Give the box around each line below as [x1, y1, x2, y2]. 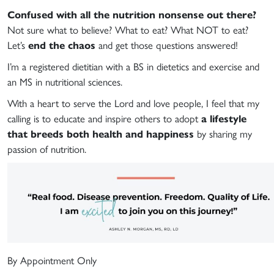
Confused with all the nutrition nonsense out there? [7, 6, 256, 21]
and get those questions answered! [95, 37, 238, 52]
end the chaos [28, 37, 95, 52]
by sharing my [194, 125, 252, 141]
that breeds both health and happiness [7, 125, 194, 141]
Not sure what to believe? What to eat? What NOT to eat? [7, 21, 248, 37]
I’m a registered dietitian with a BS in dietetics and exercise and [7, 58, 259, 73]
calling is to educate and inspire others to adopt [7, 110, 201, 125]
